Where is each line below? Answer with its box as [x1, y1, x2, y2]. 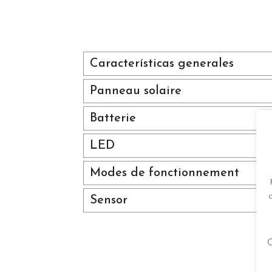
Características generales [90, 57, 234, 70]
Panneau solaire [90, 84, 182, 97]
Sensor [90, 194, 127, 206]
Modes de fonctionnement [90, 166, 239, 179]
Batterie [90, 112, 136, 124]
